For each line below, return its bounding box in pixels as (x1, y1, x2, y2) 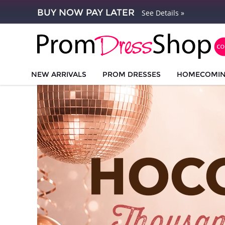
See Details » (141, 8, 184, 18)
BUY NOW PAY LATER (37, 7, 135, 18)
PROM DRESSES (102, 70, 161, 79)
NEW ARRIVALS (31, 70, 86, 79)
